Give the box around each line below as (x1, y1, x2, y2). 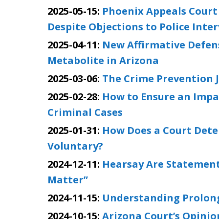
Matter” (47, 173, 88, 186)
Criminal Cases (47, 106, 123, 119)
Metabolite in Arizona (47, 54, 159, 67)
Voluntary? (47, 139, 103, 153)
